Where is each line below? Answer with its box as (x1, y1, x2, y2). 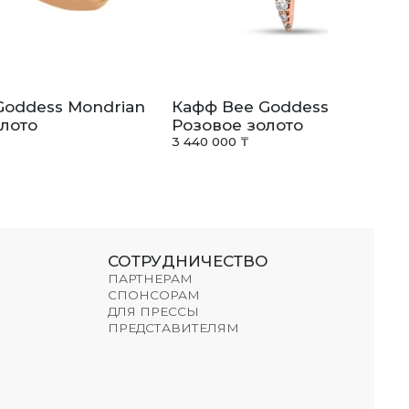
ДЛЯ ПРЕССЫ (108, 303, 200, 319)
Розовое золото (171, 116, 303, 135)
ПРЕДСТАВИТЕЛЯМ (108, 320, 240, 335)
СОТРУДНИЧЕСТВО (108, 251, 269, 270)
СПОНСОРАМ (108, 287, 201, 302)
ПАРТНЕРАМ (108, 270, 194, 286)
